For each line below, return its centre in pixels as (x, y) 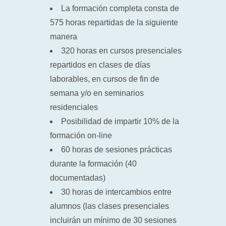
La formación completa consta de (120, 8)
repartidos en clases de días (100, 65)
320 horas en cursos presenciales (121, 51)
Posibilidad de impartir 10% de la (120, 121)
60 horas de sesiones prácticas (117, 150)
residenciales (74, 107)
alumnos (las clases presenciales (109, 206)
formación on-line (81, 135)
